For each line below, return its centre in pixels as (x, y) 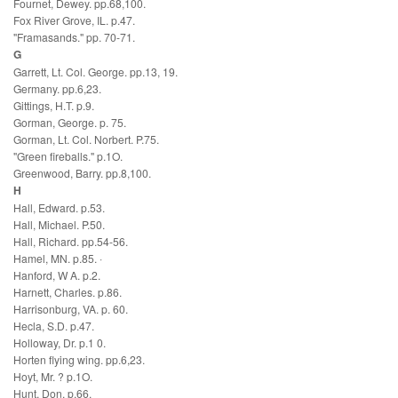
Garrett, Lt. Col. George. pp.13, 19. (96, 72)
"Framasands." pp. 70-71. (74, 37)
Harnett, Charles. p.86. (68, 292)
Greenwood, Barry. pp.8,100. (82, 173)
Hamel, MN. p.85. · (58, 259)
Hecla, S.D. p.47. (54, 326)
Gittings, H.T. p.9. (54, 106)
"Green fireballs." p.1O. (68, 156)
